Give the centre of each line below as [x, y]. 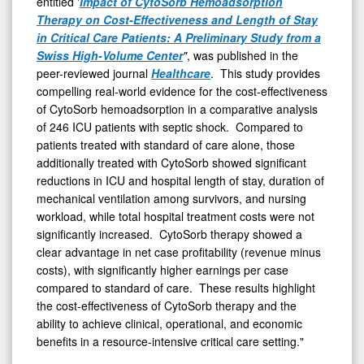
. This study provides [265, 74]
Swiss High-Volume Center [110, 56]
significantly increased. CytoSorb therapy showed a [169, 234]
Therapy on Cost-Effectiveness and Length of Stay [177, 20]
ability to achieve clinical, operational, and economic [169, 324]
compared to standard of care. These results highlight [176, 288]
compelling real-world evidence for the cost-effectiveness [182, 91]
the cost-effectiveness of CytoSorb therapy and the [167, 306]
